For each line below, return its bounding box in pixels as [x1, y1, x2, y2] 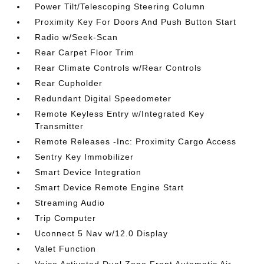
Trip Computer [35, 213, 97, 223]
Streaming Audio [35, 198, 105, 207]
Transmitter [35, 121, 84, 131]
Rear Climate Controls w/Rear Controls [35, 63, 202, 72]
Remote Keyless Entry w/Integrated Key [35, 109, 205, 118]
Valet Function [35, 244, 97, 253]
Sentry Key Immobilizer [35, 152, 134, 161]
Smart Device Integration [35, 167, 142, 177]
